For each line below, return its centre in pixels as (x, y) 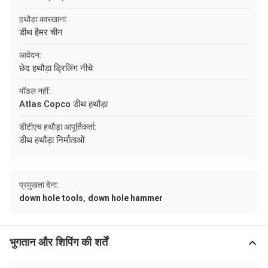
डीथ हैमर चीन (41, 32)
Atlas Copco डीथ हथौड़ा (63, 104)
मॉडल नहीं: (35, 91)
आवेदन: (30, 55)
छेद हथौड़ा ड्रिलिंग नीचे (56, 68)
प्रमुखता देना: (39, 185)
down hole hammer (125, 198)
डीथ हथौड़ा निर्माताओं (52, 140)
